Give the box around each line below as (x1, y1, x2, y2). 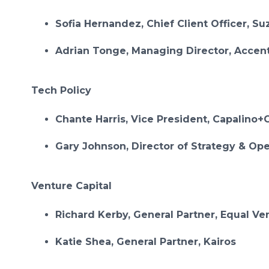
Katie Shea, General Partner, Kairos (55, 236, 236, 247)
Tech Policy (31, 85, 94, 96)
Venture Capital (31, 180, 112, 192)
